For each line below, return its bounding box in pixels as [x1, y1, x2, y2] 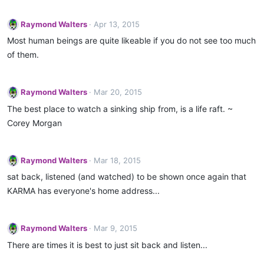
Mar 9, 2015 [93, 223, 137, 233]
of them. [7, 49, 39, 60]
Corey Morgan [7, 117, 62, 128]
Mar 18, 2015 [93, 155, 141, 165]
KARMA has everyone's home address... [7, 186, 160, 196]
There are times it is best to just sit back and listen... [7, 239, 207, 250]
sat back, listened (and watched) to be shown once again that [7, 171, 246, 181]
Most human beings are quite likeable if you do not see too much [7, 35, 256, 45]
